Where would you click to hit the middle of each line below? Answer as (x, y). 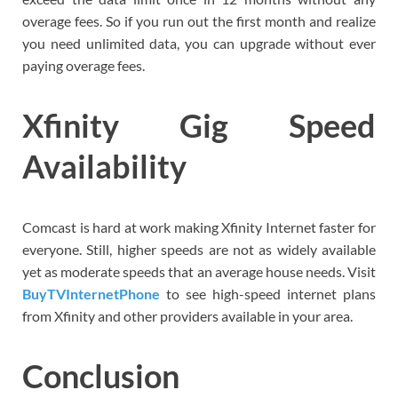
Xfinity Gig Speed (199, 126)
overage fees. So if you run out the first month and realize (199, 20)
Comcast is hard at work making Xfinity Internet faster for (199, 227)
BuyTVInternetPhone (91, 293)
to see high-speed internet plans (268, 293)
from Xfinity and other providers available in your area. (187, 315)
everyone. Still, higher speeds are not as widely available (199, 249)
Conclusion (101, 376)
